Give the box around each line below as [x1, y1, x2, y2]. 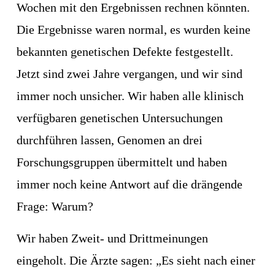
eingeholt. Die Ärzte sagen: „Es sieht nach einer [16, 254, 255, 268]
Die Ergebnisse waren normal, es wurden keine [16, 23, 250, 37]
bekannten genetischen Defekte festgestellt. [16, 45, 233, 59]
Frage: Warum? [16, 199, 93, 214]
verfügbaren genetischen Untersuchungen [16, 111, 223, 125]
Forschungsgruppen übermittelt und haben [16, 155, 227, 169]
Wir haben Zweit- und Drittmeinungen [16, 231, 208, 246]
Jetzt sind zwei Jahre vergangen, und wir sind [16, 67, 242, 81]
